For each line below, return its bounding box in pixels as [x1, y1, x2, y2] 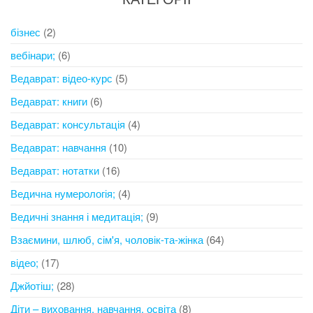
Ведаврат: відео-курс [10, 70, 112, 85]
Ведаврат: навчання [10, 139, 106, 154]
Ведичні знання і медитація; [10, 208, 143, 224]
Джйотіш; [10, 277, 54, 293]
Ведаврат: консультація [10, 116, 125, 131]
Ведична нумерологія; [10, 185, 115, 201]
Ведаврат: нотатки [10, 162, 99, 177]
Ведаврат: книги [10, 93, 87, 108]
